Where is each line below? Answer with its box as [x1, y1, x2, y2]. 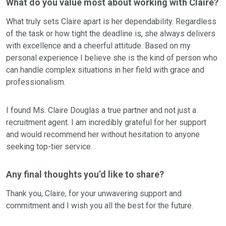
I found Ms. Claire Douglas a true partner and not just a [6, 105, 196, 116]
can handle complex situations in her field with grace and [6, 65, 204, 75]
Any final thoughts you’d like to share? [6, 169, 164, 180]
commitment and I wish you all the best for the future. [6, 201, 193, 211]
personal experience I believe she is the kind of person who [6, 53, 217, 63]
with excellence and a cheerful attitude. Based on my [6, 41, 191, 51]
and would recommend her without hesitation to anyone [6, 130, 200, 140]
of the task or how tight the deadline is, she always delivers [6, 29, 215, 39]
